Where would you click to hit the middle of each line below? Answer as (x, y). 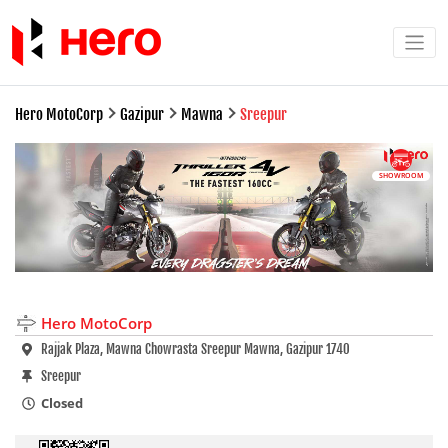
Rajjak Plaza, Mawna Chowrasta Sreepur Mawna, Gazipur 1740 (195, 349)
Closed (62, 403)
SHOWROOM (401, 175)
